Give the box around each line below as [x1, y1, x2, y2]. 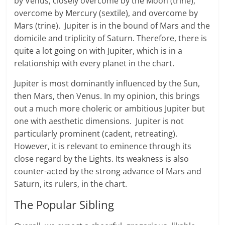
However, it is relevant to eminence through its [14, 140, 192, 152]
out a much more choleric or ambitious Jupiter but [14, 102, 205, 114]
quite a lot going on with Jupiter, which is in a [14, 45, 183, 56]
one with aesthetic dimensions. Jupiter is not [14, 115, 184, 127]
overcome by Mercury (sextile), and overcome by [14, 7, 198, 19]
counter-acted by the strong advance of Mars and [14, 165, 202, 177]
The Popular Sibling [14, 196, 115, 212]
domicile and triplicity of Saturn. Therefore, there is [14, 32, 207, 44]
